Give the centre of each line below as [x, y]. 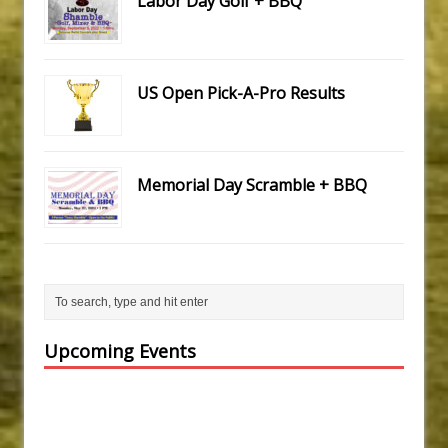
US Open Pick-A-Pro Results [241, 93]
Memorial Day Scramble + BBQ [252, 185]
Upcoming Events [120, 351]
